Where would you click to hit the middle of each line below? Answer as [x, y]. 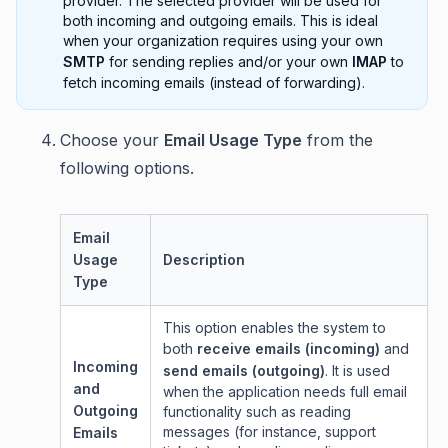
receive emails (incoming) [288, 348]
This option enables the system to [274, 327]
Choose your [112, 139]
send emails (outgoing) [244, 370]
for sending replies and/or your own [228, 61]
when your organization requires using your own [223, 40]
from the [337, 139]
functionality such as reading [257, 411]
